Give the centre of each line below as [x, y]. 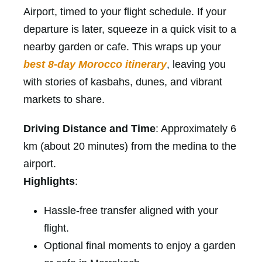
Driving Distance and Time [89, 128]
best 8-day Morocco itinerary [95, 64]
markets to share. [64, 99]
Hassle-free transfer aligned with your [131, 210]
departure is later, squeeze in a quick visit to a [130, 29]
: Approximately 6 [196, 128]
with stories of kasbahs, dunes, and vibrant [123, 82]
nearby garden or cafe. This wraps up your [122, 46]
